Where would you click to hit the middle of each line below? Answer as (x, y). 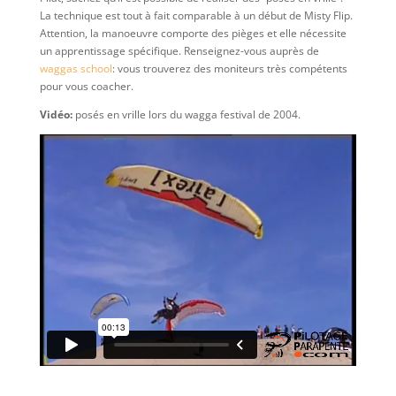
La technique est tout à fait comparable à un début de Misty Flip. (196, 15)
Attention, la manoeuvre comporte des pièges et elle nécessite (193, 33)
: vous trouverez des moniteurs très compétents (229, 69)
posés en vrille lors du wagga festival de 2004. (186, 114)
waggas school (76, 69)
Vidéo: (56, 114)
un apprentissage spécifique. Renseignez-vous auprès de (179, 51)
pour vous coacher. (86, 86)
